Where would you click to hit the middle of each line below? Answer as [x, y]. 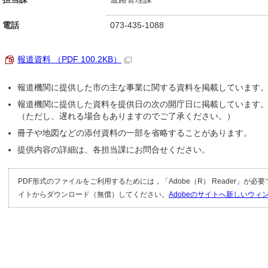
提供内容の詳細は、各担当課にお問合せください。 [114, 150]
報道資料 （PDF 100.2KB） [69, 60]
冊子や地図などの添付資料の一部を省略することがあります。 [135, 133]
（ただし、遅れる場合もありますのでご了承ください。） [126, 116]
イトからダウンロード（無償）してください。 [93, 194]
